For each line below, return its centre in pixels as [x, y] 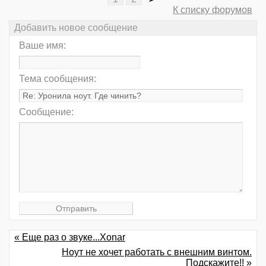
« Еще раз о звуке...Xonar [70, 237]
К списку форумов [213, 9]
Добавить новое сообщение [76, 28]
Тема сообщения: [58, 79]
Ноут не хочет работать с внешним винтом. [157, 252]
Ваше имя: [42, 46]
